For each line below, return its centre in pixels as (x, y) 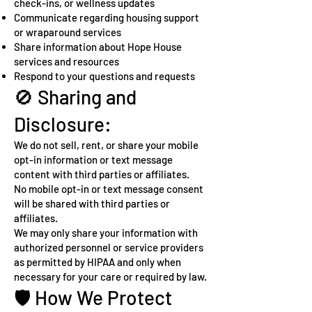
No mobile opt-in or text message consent (109, 189)
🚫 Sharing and (75, 97)
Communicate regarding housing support (107, 17)
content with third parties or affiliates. (102, 174)
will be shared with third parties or (92, 203)
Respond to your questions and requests (104, 76)
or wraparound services (68, 32)
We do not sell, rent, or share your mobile (106, 145)
